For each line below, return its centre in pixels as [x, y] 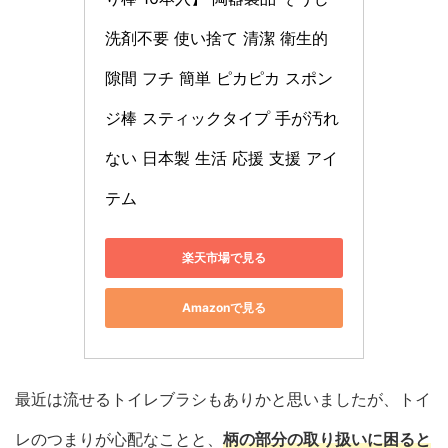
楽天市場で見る [224, 258]
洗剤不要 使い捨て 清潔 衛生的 [216, 37]
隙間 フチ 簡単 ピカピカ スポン [219, 77]
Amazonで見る [224, 308]
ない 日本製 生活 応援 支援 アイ [221, 157]
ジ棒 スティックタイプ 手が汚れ [222, 117]
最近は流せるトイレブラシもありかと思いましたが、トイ [223, 398]
